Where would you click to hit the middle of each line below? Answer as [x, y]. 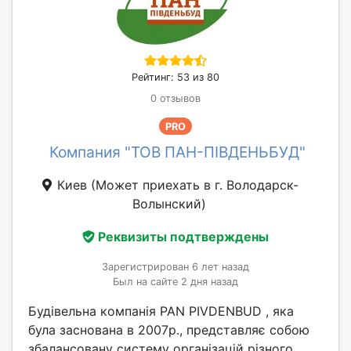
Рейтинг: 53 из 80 [175, 77]
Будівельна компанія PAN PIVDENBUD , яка [161, 311]
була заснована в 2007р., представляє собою [169, 330]
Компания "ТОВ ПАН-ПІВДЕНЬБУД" [177, 152]
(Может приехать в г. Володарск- [194, 185]
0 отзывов [175, 98]
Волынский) [169, 204]
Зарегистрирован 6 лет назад [175, 267]
